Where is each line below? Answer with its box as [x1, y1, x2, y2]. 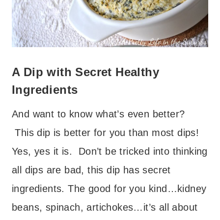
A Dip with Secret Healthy [12, 65, 159, 79]
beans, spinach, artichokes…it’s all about [12, 201, 198, 213]
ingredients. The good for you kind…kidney [12, 183, 207, 194]
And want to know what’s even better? [12, 108, 185, 119]
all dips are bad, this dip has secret [12, 164, 171, 175]
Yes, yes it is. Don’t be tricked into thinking [12, 145, 208, 157]
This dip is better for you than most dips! [12, 127, 199, 138]
